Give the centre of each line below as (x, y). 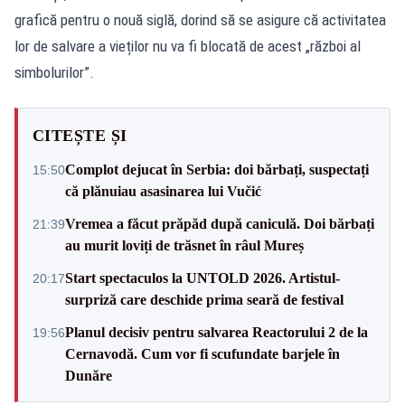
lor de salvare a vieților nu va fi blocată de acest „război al (188, 47)
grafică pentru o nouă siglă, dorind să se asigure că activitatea (200, 20)
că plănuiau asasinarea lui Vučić (163, 192)
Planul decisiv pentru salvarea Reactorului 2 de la (217, 333)
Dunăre (89, 376)
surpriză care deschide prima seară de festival (204, 300)
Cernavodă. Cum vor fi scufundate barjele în (202, 354)
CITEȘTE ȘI (80, 136)
